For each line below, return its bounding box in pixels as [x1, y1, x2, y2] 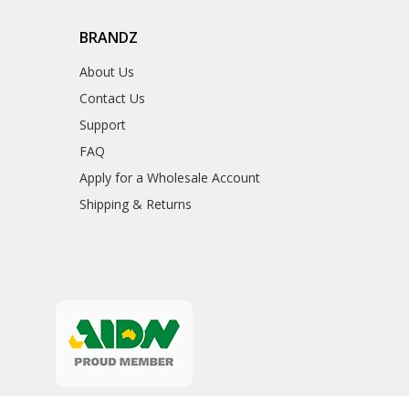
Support [79, 116, 126, 134]
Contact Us [79, 89, 145, 108]
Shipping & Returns [79, 195, 192, 214]
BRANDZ [79, 27, 138, 48]
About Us [79, 63, 134, 81]
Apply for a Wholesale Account [79, 169, 260, 187]
